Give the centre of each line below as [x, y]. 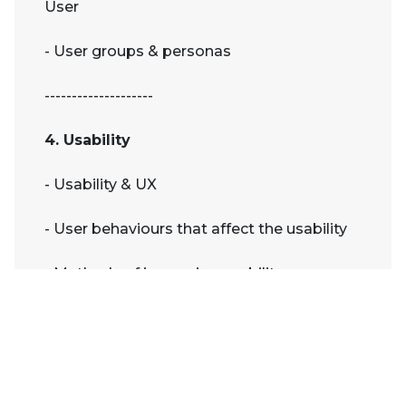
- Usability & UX [101, 185]
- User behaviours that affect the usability [196, 229]
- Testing [77, 318]
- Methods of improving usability [164, 274]
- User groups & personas [138, 52]
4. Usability [87, 140]
